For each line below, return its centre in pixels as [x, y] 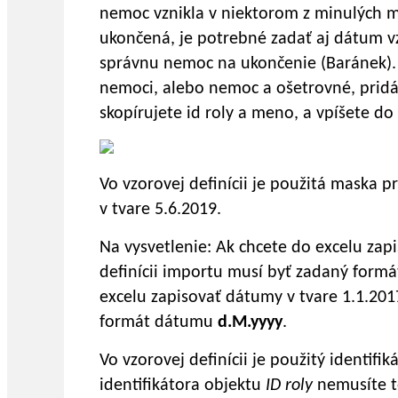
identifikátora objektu [183, 386]
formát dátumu [159, 323]
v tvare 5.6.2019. [160, 210]
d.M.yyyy [250, 323]
